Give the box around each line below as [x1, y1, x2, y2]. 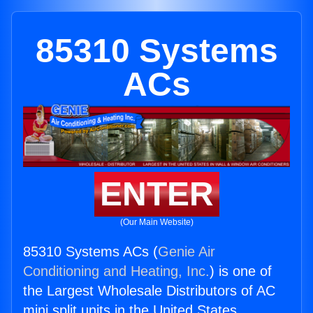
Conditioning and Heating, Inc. [23, 263, 210, 279]
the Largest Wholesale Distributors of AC [23, 283, 275, 299]
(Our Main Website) [119, 217, 194, 228]
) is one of [210, 263, 272, 279]
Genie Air [158, 244, 215, 260]
